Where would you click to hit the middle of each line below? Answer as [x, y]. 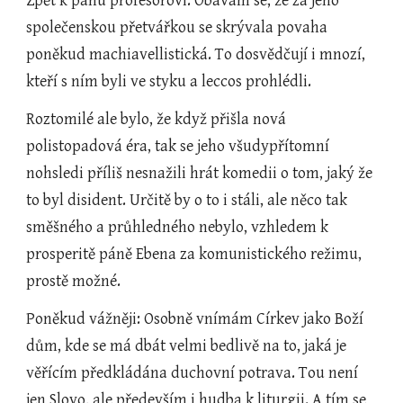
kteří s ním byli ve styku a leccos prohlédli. [169, 81]
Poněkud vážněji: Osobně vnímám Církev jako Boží [195, 319]
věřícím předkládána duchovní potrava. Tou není [193, 373]
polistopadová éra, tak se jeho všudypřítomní [178, 146]
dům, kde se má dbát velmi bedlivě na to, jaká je [187, 346]
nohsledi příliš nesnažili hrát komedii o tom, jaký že [200, 173]
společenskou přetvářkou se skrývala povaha [177, 27]
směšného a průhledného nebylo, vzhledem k [178, 227]
